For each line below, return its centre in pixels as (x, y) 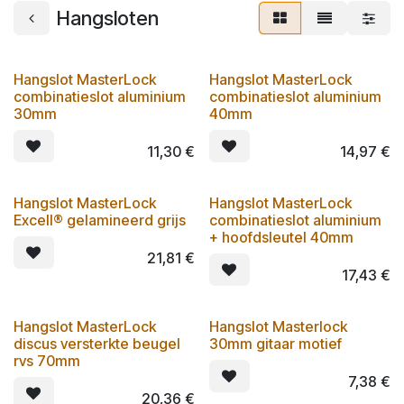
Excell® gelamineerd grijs (100, 220)
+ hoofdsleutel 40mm (281, 237)
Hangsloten (108, 18)
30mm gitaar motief (275, 343)
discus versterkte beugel (97, 343)
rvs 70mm (47, 360)
